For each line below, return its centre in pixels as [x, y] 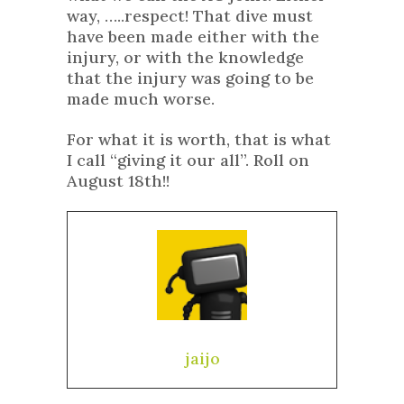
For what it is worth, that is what [199, 140]
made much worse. [141, 99]
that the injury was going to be [190, 78]
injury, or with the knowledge [185, 58]
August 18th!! [118, 181]
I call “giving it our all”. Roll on [188, 161]
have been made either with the [193, 37]
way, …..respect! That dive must [190, 16]
